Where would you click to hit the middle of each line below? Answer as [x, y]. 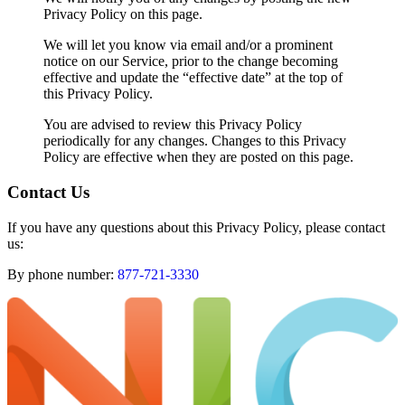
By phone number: [62, 274]
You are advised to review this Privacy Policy [173, 125]
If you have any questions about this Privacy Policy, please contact [196, 227]
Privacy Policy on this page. [123, 14]
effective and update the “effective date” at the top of [193, 78]
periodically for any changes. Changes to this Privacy [195, 141]
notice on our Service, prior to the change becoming [191, 61]
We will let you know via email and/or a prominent [188, 45]
